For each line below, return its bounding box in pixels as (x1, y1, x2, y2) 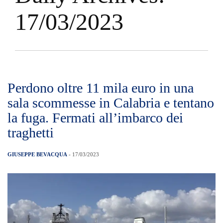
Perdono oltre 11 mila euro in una (7, 80, 194, 96)
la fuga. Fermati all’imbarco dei (7, 110, 183, 126)
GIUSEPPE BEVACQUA (7, 151, 67, 158)
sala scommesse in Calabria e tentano (7, 95, 214, 111)
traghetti (7, 125, 54, 141)
